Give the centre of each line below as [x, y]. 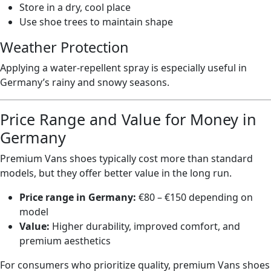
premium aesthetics [65, 241]
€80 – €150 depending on [194, 197]
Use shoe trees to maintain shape [96, 22]
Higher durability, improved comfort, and [145, 226]
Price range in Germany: [78, 197]
